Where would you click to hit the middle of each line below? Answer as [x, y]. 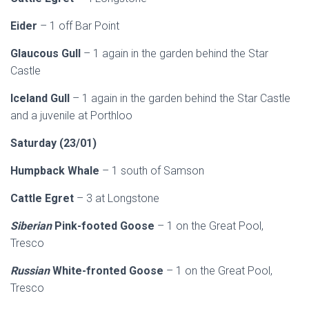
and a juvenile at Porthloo [71, 116]
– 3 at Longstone [118, 198]
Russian [31, 271]
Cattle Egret [43, 198]
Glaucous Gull [47, 53]
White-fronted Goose [109, 271]
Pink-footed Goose [106, 226]
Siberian [32, 226]
